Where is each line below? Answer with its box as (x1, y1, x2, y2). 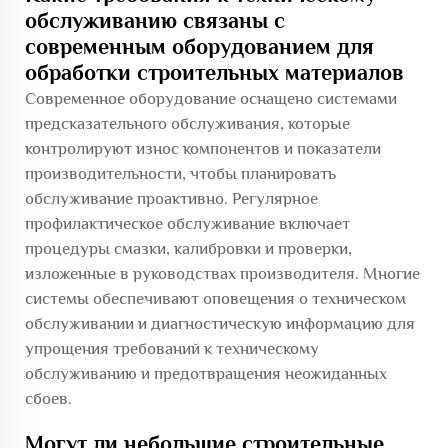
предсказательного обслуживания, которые (25, 114, 350, 133)
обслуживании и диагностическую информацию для (25, 314, 415, 333)
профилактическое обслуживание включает (25, 214, 350, 233)
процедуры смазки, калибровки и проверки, (25, 239, 352, 258)
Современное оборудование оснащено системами (25, 89, 397, 108)
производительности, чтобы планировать (25, 164, 336, 183)
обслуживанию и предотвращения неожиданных (25, 364, 387, 383)
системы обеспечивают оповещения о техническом (25, 289, 406, 308)
